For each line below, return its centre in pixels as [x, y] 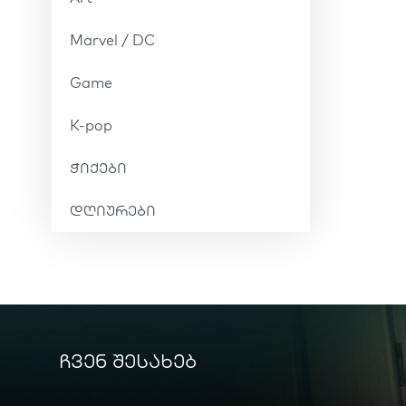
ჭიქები [98, 168]
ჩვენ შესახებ [128, 361]
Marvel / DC [112, 40]
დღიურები [113, 210]
